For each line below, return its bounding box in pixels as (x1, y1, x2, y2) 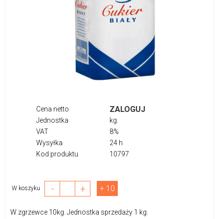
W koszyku (12, 185, 44, 192)
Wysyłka (36, 138, 63, 147)
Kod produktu (36, 150, 78, 158)
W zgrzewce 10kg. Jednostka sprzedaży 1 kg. (10, 208, 150, 216)
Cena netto (36, 105, 69, 113)
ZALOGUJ (109, 104, 145, 114)
